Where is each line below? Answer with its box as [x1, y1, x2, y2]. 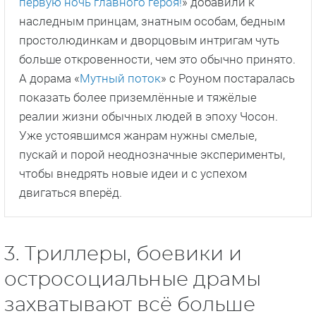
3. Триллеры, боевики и [4, 245, 242, 265]
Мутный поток [80, 71, 161, 86]
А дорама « [19, 71, 80, 86]
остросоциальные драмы [4, 270, 261, 291]
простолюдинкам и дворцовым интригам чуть [19, 33, 279, 48]
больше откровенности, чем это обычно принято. [19, 52, 296, 67]
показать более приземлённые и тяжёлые [19, 90, 257, 105]
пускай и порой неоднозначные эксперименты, [19, 147, 285, 162]
